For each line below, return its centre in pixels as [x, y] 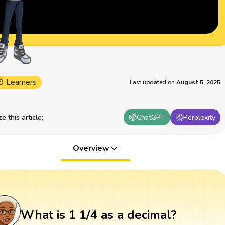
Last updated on [152, 82]
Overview [91, 148]
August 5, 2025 [199, 82]
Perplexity [200, 117]
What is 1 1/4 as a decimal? [98, 215]
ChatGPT [151, 117]
